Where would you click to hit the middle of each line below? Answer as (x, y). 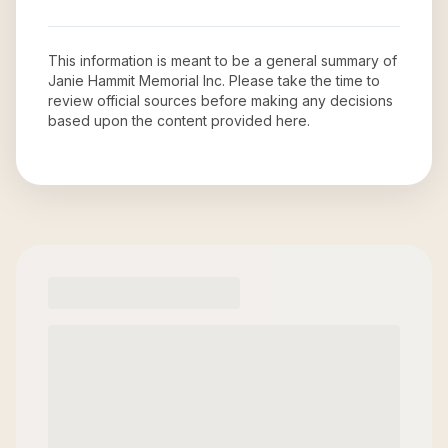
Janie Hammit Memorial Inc (135, 80)
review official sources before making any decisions (220, 100)
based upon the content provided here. (179, 120)
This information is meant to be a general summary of (222, 60)
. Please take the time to (301, 80)
